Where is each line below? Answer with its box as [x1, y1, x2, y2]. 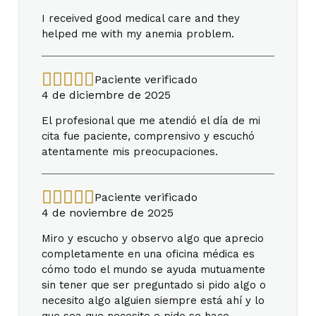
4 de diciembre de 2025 [42, 87, 171, 102]
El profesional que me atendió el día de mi [42, 114, 260, 127]
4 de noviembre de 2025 [42, 205, 174, 219]
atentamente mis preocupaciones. [42, 145, 218, 158]
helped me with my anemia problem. [42, 27, 234, 40]
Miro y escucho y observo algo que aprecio [42, 231, 264, 245]
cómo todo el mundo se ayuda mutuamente [42, 262, 265, 276]
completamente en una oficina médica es [42, 247, 255, 260]
